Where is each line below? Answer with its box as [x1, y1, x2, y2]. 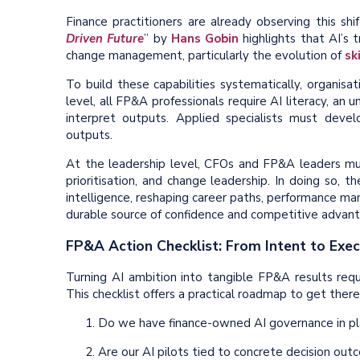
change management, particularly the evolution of [66, 47, 345, 64]
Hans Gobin [170, 31, 239, 47]
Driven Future [66, 31, 145, 47]
